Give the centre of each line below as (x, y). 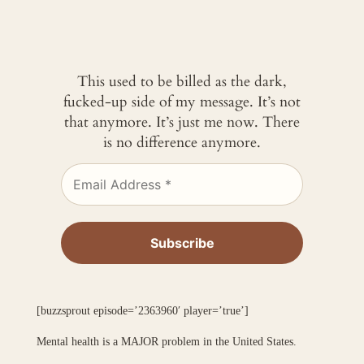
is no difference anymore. (182, 143)
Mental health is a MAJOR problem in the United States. (166, 341)
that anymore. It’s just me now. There (182, 123)
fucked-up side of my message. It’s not (182, 102)
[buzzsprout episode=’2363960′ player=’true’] (142, 310)
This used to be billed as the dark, (182, 82)
